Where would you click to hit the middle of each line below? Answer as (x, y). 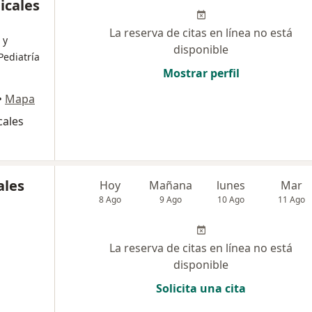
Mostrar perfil (201, 73)
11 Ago (292, 200)
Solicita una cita (201, 289)
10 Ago (231, 200)
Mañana (171, 186)
